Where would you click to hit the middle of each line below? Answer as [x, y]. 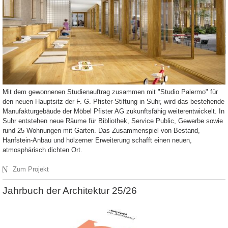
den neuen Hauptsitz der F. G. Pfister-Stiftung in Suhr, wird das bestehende [113, 101]
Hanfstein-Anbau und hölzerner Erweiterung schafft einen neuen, [97, 140]
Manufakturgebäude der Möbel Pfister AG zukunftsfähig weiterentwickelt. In [113, 111]
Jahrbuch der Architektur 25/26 [70, 190]
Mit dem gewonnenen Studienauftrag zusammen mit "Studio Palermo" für [110, 92]
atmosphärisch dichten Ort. [42, 150]
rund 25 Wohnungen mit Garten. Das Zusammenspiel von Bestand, [101, 130]
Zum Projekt [31, 169]
